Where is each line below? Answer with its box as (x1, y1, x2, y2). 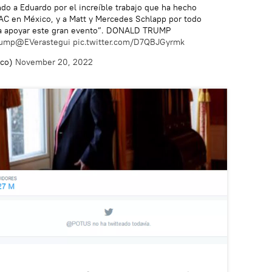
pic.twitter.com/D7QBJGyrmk (73, 36, 185, 47)
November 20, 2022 (15, 56, 93, 67)
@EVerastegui (15, 36, 70, 47)
